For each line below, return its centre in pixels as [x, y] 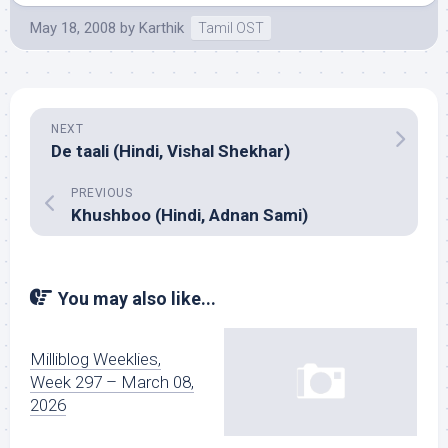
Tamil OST [231, 28]
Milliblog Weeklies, [95, 359]
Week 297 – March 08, [112, 382]
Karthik [161, 28]
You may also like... [137, 298]
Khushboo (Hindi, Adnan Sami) [189, 215]
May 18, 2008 [73, 28]
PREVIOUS [101, 193]
